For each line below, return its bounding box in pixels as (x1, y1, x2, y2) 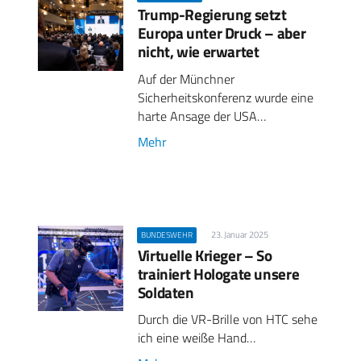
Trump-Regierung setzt (137, 2, 287, 27)
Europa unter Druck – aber (137, 21, 306, 45)
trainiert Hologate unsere (137, 261, 300, 285)
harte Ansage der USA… (137, 106, 266, 126)
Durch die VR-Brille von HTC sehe (137, 309, 317, 330)
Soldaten (137, 280, 194, 304)
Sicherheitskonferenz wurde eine (137, 87, 313, 107)
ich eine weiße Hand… (137, 328, 255, 348)
